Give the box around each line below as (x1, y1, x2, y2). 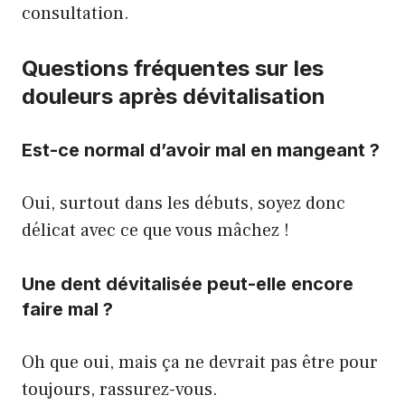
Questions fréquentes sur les (22, 55, 324, 81)
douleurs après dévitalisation (22, 83, 325, 109)
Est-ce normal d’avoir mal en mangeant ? (22, 139, 380, 161)
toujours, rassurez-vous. (22, 378, 218, 401)
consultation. (22, 2, 129, 25)
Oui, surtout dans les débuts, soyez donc (22, 192, 345, 215)
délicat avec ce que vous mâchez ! (22, 219, 289, 242)
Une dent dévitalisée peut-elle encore (22, 273, 353, 295)
